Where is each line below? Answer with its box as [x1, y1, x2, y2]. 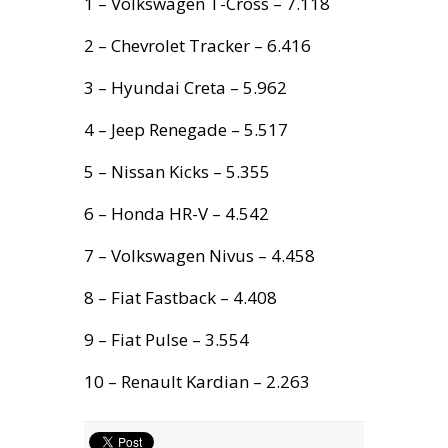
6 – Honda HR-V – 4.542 [84, 202, 269, 226]
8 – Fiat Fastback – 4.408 [84, 286, 277, 310]
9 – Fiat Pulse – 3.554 [84, 328, 249, 352]
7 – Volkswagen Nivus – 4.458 [84, 244, 315, 268]
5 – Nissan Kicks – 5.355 [84, 160, 270, 184]
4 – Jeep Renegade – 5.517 [84, 118, 288, 142]
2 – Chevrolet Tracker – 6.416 [84, 34, 311, 58]
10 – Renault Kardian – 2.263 [84, 370, 310, 394]
